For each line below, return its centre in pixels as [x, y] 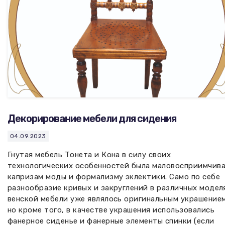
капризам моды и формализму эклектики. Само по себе [114, 177]
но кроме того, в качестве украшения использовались [111, 210]
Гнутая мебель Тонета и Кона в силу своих [89, 154]
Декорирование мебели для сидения [92, 118]
